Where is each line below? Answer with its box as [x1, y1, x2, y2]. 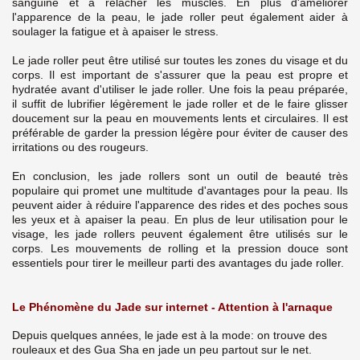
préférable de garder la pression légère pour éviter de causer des [12, 125, 348, 139]
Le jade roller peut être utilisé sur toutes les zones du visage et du [12, 53, 348, 67]
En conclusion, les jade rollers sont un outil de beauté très [12, 169, 348, 182]
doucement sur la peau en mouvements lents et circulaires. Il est [12, 111, 348, 125]
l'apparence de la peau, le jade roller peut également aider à [12, 10, 348, 23]
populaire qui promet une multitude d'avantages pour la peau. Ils [12, 183, 348, 197]
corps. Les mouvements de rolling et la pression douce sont [12, 241, 348, 255]
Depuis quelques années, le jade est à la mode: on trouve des [12, 328, 327, 342]
